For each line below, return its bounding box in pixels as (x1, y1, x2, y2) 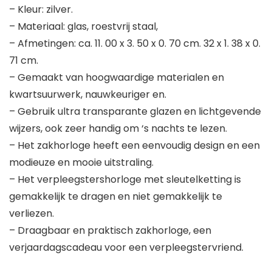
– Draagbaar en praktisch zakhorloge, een (9, 223, 211, 238)
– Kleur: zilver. (9, 2, 73, 17)
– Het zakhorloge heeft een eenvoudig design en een (9, 138, 260, 153)
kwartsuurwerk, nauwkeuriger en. (9, 87, 166, 102)
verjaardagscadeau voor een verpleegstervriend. (9, 240, 243, 255)
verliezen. (9, 206, 54, 221)
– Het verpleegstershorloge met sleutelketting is (9, 172, 241, 187)
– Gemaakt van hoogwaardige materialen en (9, 70, 224, 85)
